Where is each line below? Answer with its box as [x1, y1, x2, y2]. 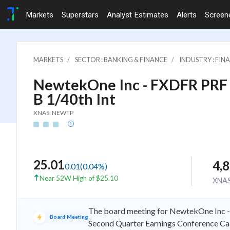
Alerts [177, 10, 197, 20]
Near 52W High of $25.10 [40, 174, 118, 182]
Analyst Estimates [107, 10, 168, 20]
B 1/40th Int [33, 90, 116, 108]
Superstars [62, 10, 99, 20]
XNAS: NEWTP [33, 108, 73, 117]
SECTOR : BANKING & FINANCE [75, 55, 167, 64]
